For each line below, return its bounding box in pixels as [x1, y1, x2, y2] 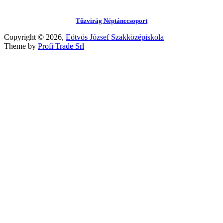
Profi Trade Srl [38, 42, 84, 51]
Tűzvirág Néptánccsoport [76, 17, 147, 25]
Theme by [4, 42, 38, 51]
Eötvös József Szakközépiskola [66, 33, 164, 42]
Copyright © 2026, [4, 33, 66, 42]
